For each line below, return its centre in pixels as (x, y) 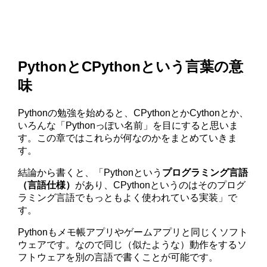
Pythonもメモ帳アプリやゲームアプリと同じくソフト (133, 232)
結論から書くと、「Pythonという (90, 172)
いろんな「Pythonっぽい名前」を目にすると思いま (128, 125)
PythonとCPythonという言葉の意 (131, 67)
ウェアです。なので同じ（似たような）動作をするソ (133, 244)
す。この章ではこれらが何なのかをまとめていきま (128, 138)
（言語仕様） (47, 185)
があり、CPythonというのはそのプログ (161, 185)
